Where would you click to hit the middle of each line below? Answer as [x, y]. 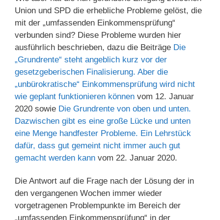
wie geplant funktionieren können [75, 97]
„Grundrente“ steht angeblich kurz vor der [91, 60]
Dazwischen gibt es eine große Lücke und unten [103, 121]
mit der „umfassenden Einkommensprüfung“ [95, 23]
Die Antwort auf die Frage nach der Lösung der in [104, 181]
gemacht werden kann [55, 158]
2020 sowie [37, 109]
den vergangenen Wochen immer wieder [88, 193]
